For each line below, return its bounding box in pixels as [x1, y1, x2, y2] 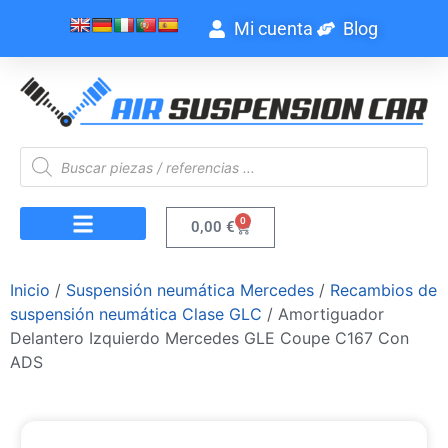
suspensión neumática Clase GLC [10, 304, 262, 325]
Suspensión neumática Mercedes [66, 280, 314, 301]
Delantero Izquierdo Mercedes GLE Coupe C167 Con [10, 328, 409, 349]
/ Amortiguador [262, 304, 384, 325]
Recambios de [330, 280, 437, 301]
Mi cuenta [233, 18, 313, 39]
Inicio [10, 280, 50, 301]
